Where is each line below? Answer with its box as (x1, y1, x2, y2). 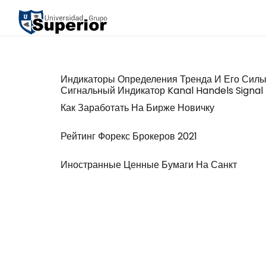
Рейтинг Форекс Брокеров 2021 (61, 129, 197, 143)
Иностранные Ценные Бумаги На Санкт (61, 158, 237, 172)
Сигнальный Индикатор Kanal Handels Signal (61, 84, 263, 97)
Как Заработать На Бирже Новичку (61, 101, 214, 115)
